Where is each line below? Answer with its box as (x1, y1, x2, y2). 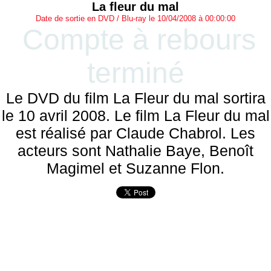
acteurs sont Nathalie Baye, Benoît (18, 142, 253, 159)
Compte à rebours (22, 24, 256, 56)
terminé (87, 57, 184, 89)
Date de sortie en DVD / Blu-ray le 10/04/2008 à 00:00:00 (36, 14, 235, 23)
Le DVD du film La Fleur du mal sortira (5, 90, 266, 106)
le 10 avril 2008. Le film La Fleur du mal (1, 107, 270, 124)
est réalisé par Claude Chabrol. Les (16, 125, 255, 142)
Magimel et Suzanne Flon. (47, 160, 224, 177)
